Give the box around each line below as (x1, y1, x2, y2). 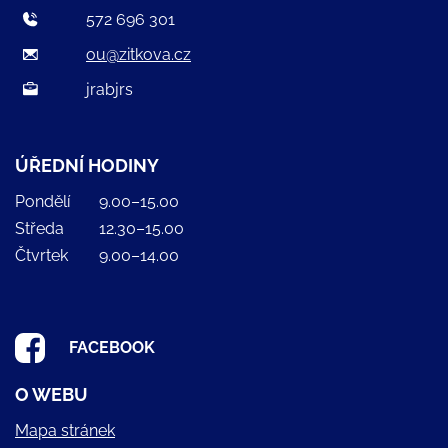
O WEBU (15, 383, 88, 405)
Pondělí (15, 191, 70, 211)
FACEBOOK (69, 337, 155, 357)
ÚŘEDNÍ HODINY (15, 154, 159, 176)
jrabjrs (86, 79, 133, 99)
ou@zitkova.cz (86, 44, 191, 64)
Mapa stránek (15, 420, 115, 440)
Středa (15, 218, 64, 238)
